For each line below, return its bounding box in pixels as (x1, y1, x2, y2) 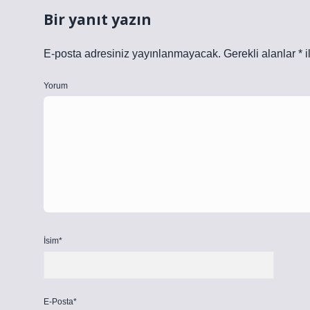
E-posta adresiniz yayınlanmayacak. (44, 48, 221, 60)
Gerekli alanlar (224, 48, 298, 60)
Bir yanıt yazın (44, 10, 152, 29)
